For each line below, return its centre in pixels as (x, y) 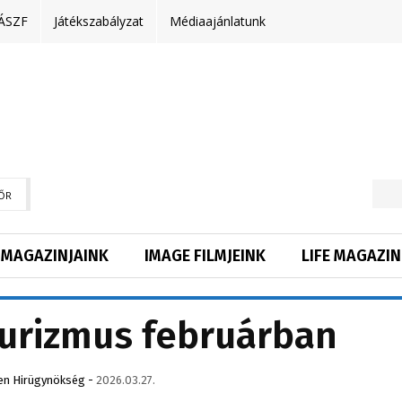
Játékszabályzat (99, 21)
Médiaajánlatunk (218, 21)
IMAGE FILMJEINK (205, 255)
